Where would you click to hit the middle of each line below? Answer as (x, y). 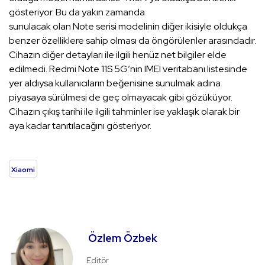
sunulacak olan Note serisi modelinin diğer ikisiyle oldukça (128, 27)
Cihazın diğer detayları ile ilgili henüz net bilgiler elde (118, 55)
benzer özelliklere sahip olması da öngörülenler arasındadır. (132, 41)
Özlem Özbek (123, 238)
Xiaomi (23, 170)
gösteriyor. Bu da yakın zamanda (77, 12)
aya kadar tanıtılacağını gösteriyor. (81, 126)
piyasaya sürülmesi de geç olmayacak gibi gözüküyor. (121, 98)
